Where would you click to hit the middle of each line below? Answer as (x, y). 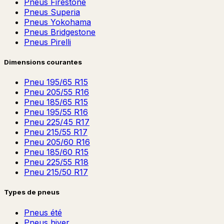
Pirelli (61, 42)
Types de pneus (32, 192)
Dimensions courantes (43, 62)
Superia (65, 12)
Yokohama (71, 22)
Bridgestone (73, 32)
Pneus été (43, 212)
